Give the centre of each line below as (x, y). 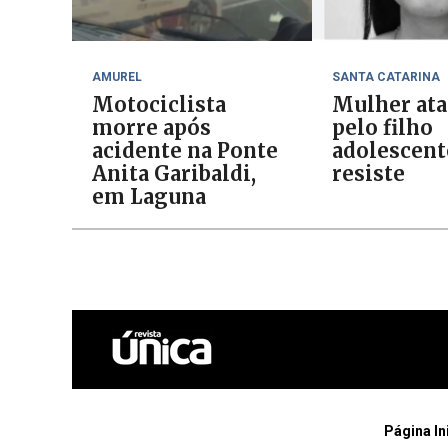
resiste (368, 173)
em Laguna (149, 196)
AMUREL (117, 77)
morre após (151, 127)
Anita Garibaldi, (174, 173)
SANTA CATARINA (386, 77)
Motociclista (159, 104)
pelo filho (382, 127)
